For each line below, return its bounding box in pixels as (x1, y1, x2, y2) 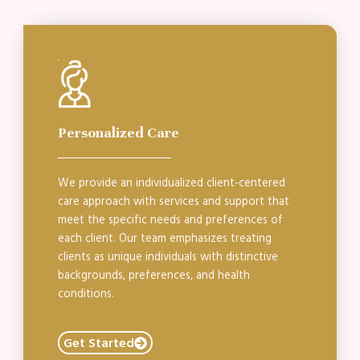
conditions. (57, 285, 114, 302)
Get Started (63, 333, 134, 352)
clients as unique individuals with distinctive (57, 248, 278, 265)
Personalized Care (57, 123, 179, 141)
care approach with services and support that (57, 193, 289, 210)
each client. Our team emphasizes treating (57, 230, 272, 247)
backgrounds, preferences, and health (57, 267, 250, 284)
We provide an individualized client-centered (57, 174, 285, 191)
